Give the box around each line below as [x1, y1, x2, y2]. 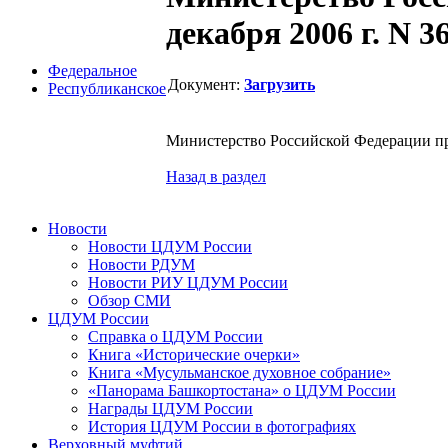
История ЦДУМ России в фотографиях [88, 418, 356, 435]
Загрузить [244, 75, 315, 93]
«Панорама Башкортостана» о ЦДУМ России [88, 382, 396, 399]
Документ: [168, 75, 240, 93]
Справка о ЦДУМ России [88, 328, 263, 345]
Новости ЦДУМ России [88, 238, 252, 255]
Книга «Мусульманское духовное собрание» [88, 364, 391, 381]
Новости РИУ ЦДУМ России [88, 274, 288, 291]
